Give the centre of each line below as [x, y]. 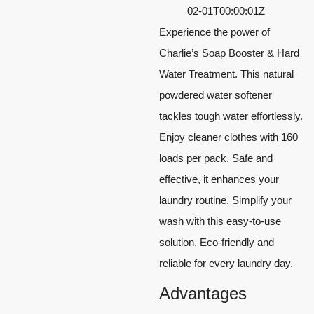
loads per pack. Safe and [216, 158]
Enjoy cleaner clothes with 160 [228, 137]
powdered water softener [216, 95]
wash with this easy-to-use [220, 221]
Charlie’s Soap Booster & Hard [229, 53]
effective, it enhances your [219, 179]
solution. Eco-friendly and [217, 242]
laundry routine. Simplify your [225, 200]
